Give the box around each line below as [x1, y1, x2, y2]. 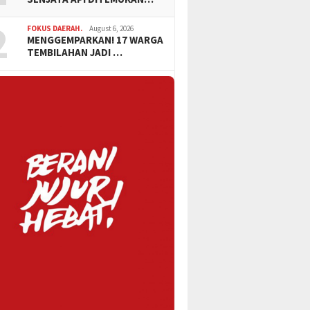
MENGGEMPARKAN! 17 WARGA [27, 33, 164, 47]
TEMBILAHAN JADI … [27, 46, 123, 60]
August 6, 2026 [89, 24, 134, 34]
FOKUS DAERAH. [27, 24, 83, 34]
